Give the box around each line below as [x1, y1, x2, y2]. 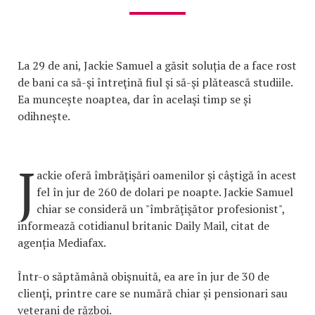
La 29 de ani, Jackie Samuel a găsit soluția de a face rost [18, 58, 297, 73]
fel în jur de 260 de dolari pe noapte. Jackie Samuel [37, 184, 293, 200]
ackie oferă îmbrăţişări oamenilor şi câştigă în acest [37, 167, 297, 183]
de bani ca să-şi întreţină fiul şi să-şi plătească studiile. [18, 75, 292, 90]
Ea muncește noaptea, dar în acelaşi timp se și [18, 91, 251, 107]
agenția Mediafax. [18, 235, 106, 250]
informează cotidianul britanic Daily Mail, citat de [18, 218, 269, 233]
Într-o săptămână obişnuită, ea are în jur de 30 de [18, 269, 269, 284]
